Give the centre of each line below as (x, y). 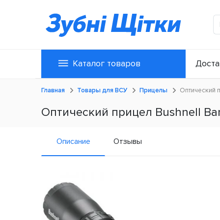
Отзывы (128, 142)
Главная (53, 91)
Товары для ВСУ (102, 91)
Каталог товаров (107, 63)
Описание (73, 142)
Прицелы (153, 91)
